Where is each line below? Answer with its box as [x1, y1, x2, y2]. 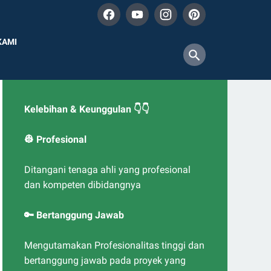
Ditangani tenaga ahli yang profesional [24, 164, 191, 175]
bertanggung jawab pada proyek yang [24, 255, 186, 266]
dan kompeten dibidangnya [24, 179, 141, 191]
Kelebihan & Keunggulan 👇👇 [24, 103, 149, 115]
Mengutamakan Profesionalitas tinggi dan [24, 240, 204, 251]
